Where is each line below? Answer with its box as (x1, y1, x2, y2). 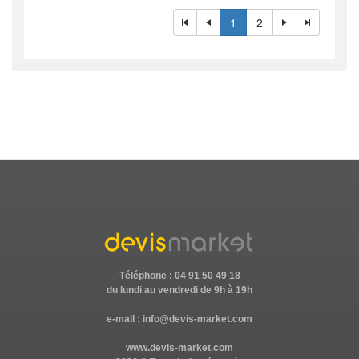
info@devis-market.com (143, 313, 252, 325)
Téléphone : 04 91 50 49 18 (119, 269, 240, 281)
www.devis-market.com (126, 341, 233, 353)
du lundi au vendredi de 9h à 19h (107, 284, 252, 296)
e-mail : (107, 313, 143, 325)
